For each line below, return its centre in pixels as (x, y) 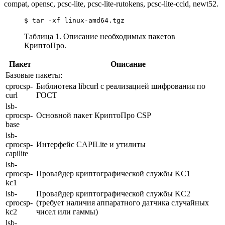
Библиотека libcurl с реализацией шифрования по (121, 86)
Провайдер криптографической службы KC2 (113, 193)
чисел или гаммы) (67, 211)
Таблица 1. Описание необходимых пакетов (100, 36)
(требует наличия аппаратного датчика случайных (123, 202)
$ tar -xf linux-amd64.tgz (74, 20)
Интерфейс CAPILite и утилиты (91, 144)
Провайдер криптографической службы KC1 (113, 173)
